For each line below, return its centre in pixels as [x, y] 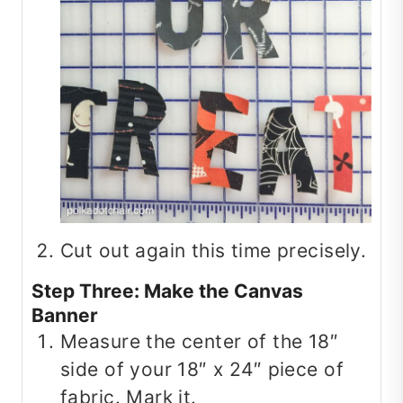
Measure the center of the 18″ [200, 342]
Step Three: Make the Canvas [167, 291]
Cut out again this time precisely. [214, 250]
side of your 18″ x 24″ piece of [202, 370]
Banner [65, 316]
